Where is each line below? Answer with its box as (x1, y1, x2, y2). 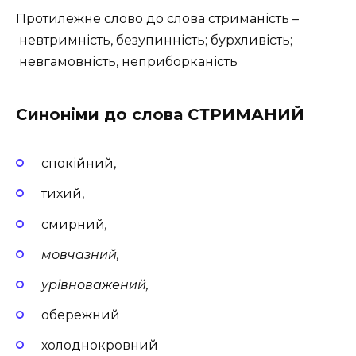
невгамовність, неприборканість (16, 54, 238, 69)
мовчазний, (41, 246, 119, 262)
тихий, (41, 186, 84, 202)
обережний (41, 308, 120, 323)
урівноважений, (41, 277, 149, 292)
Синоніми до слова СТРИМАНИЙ (16, 105, 304, 124)
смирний (41, 216, 105, 232)
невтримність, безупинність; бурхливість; (16, 33, 292, 48)
